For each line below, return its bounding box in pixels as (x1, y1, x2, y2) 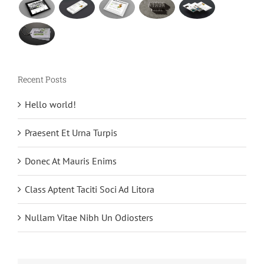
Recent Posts (18, 74, 67, 85)
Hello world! (25, 98, 76, 110)
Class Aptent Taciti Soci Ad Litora (25, 183, 154, 195)
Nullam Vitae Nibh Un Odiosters (25, 211, 153, 223)
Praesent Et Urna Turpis (25, 126, 117, 138)
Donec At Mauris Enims (25, 154, 117, 167)
